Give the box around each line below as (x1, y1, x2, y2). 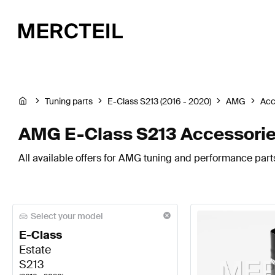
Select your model (31, 211, 103, 222)
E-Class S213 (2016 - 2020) (107, 96, 211, 107)
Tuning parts (45, 96, 93, 107)
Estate (19, 242, 51, 258)
